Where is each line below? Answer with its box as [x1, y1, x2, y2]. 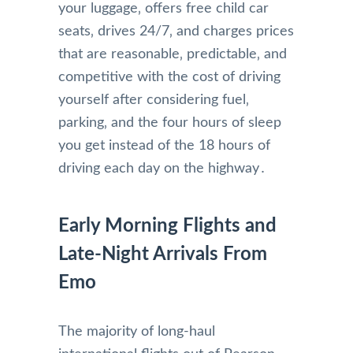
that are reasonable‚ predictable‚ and [58, 46, 287, 61]
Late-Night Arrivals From [58, 244, 267, 264]
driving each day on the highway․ [58, 161, 266, 176]
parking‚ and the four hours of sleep [58, 115, 281, 130]
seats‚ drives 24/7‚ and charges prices [58, 24, 294, 39]
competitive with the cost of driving [58, 69, 281, 84]
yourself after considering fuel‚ [58, 92, 249, 107]
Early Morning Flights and [58, 216, 277, 236]
